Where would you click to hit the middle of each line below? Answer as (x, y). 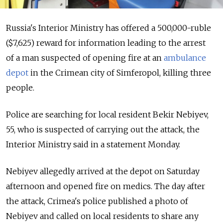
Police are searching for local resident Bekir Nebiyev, (107, 115)
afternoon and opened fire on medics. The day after (106, 186)
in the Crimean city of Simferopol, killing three (120, 73)
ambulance (185, 58)
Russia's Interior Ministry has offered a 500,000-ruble (109, 28)
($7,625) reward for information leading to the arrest (106, 43)
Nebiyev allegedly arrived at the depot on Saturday (103, 171)
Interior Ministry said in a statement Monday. (93, 145)
